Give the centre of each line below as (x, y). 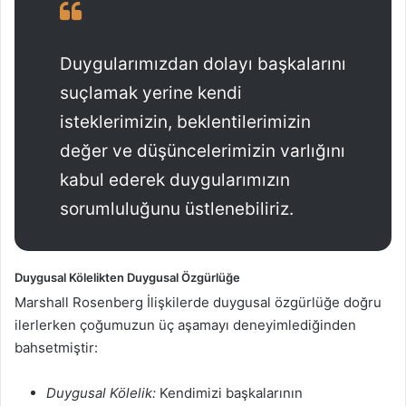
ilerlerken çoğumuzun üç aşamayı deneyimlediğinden (185, 325)
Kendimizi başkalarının (231, 393)
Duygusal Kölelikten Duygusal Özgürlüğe (127, 277)
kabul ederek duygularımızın (175, 179)
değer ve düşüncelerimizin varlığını (203, 150)
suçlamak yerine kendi (151, 92)
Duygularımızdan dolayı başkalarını (203, 63)
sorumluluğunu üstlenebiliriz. (177, 208)
